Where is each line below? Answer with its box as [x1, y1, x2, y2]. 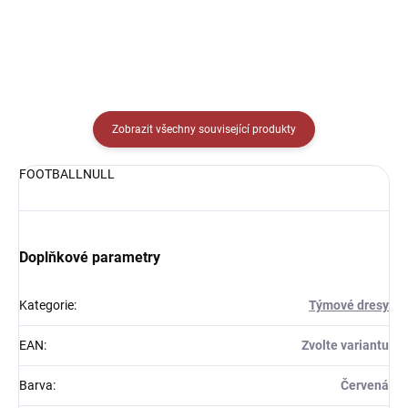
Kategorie [19, 298, 74, 312]
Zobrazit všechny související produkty [112, 123, 296, 136]
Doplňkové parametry [19, 249, 160, 266]
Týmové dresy [309, 298, 389, 312]
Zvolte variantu [301, 338, 389, 352]
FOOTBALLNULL [19, 167, 115, 181]
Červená [341, 378, 389, 393]
